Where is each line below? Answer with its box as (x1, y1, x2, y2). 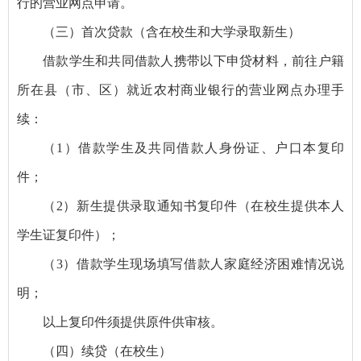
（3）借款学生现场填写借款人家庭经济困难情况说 (43, 256, 344, 271)
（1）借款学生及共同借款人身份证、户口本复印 (43, 140, 344, 155)
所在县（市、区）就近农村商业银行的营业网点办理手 (17, 82, 344, 97)
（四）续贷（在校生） (43, 343, 172, 358)
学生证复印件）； (17, 227, 120, 242)
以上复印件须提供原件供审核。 (43, 314, 223, 329)
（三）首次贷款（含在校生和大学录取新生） (43, 24, 301, 39)
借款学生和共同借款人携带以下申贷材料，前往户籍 (43, 53, 344, 68)
